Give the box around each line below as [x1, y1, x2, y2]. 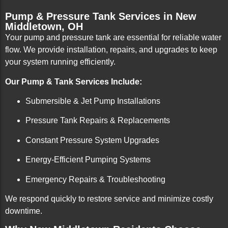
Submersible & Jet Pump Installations [25, 97, 160, 106]
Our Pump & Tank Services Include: [5, 77, 142, 86]
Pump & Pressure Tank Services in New [5, 11, 196, 22]
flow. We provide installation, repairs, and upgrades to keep [5, 45, 217, 54]
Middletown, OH [5, 21, 83, 33]
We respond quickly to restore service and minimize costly [5, 194, 213, 204]
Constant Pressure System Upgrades [25, 135, 159, 145]
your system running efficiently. [5, 58, 116, 67]
